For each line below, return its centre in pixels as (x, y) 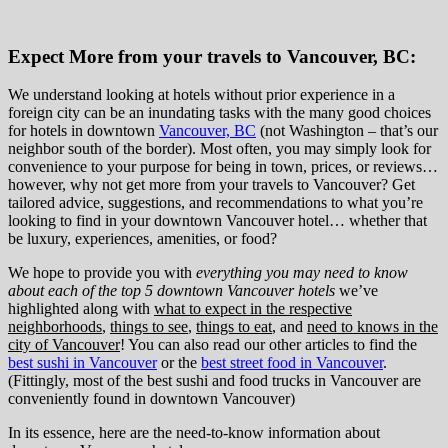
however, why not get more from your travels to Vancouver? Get (211, 185)
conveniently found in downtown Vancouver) (151, 399)
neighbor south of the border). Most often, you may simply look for (219, 149)
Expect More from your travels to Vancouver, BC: (212, 56)
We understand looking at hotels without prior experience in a (201, 95)
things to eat (234, 327)
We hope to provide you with (102, 273)
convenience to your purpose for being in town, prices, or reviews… (223, 167)
